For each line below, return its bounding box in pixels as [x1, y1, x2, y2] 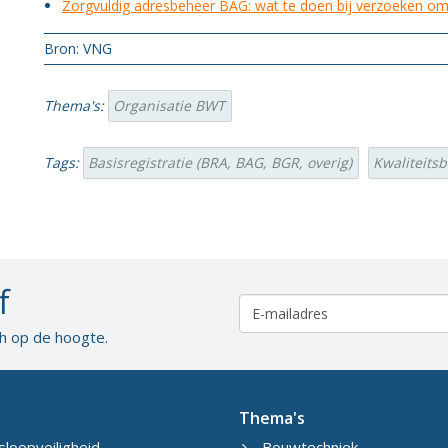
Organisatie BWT [113, 96, 225, 115]
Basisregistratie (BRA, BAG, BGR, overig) [88, 153, 352, 172]
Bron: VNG [44, 39, 112, 58]
